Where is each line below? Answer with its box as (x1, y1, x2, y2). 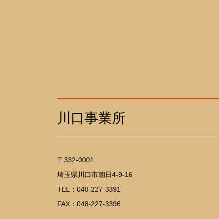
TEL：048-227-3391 (57, 185, 121, 194)
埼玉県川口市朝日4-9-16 (57, 171, 132, 179)
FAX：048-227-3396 (57, 200, 121, 208)
